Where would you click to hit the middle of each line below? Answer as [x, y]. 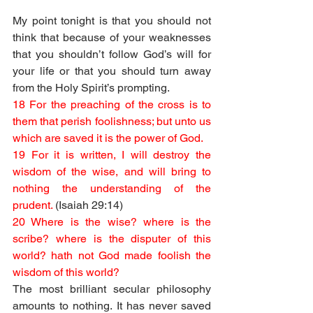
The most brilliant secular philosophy [112, 289]
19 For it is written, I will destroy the [112, 155]
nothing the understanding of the [112, 188]
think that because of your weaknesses [112, 37]
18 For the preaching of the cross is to [112, 104]
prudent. [34, 205]
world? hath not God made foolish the [112, 255]
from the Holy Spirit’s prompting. [92, 88]
